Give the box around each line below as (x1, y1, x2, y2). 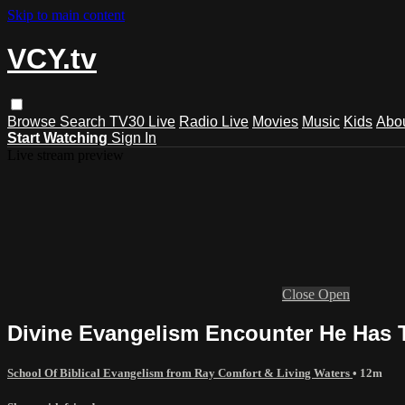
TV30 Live (109, 113, 175, 129)
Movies (252, 113, 298, 129)
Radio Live (179, 113, 249, 129)
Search (60, 113, 109, 129)
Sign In (111, 129, 156, 146)
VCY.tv (7, 42, 97, 76)
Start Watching (7, 129, 108, 146)
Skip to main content (7, 7, 125, 23)
